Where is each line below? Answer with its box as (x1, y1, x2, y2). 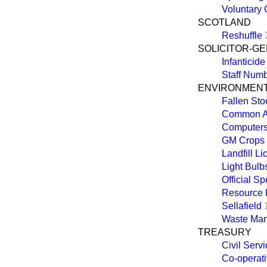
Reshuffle (222, 30, 262, 41)
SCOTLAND (198, 17, 251, 27)
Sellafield (222, 200, 262, 211)
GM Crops (222, 135, 265, 145)
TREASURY (198, 226, 252, 237)
